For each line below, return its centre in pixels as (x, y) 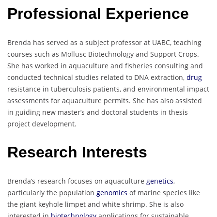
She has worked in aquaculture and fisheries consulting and (105, 65)
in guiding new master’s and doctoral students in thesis (98, 112)
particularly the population (51, 192)
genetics (160, 181)
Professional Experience (100, 14)
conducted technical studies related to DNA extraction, (97, 77)
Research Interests (79, 152)
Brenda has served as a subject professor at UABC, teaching (104, 42)
